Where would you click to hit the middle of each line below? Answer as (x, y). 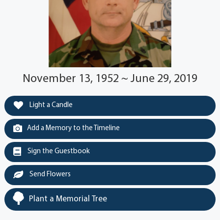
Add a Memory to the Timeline (73, 129)
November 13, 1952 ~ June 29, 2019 (110, 79)
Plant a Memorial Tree (68, 199)
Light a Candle (50, 106)
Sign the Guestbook (58, 152)
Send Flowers (49, 175)
